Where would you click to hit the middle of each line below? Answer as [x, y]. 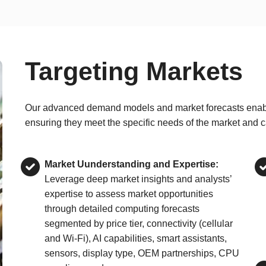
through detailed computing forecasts [122, 209]
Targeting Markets [134, 71]
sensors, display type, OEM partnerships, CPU [142, 253]
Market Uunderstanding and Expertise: [131, 164]
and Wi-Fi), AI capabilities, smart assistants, [135, 238]
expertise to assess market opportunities [129, 194]
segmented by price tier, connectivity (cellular [138, 224]
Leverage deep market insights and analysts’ [138, 179]
